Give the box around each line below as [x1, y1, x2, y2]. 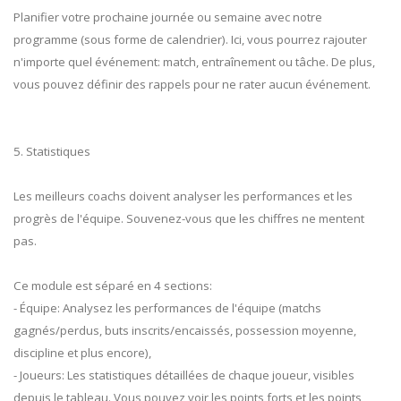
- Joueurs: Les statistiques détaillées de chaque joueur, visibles [13, 367, 354, 384]
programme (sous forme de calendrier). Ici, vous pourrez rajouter [13, 31, 367, 48]
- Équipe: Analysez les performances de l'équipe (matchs [13, 300, 321, 317]
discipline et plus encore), [13, 345, 151, 362]
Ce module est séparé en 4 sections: [13, 277, 212, 294]
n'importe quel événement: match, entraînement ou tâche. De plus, [13, 54, 375, 71]
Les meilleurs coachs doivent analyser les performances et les [13, 188, 353, 205]
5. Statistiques [13, 143, 90, 160]
